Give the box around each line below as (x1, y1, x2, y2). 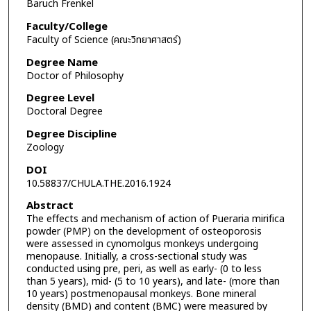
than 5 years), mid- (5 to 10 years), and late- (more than (26, 274, 280, 289)
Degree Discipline (26, 126, 117, 142)
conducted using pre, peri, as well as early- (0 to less (26, 262, 262, 277)
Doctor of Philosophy (26, 68, 124, 83)
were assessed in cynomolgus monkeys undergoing (26, 237, 258, 252)
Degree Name (26, 54, 98, 71)
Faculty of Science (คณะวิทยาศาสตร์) (26, 32, 181, 47)
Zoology (26, 140, 64, 155)
